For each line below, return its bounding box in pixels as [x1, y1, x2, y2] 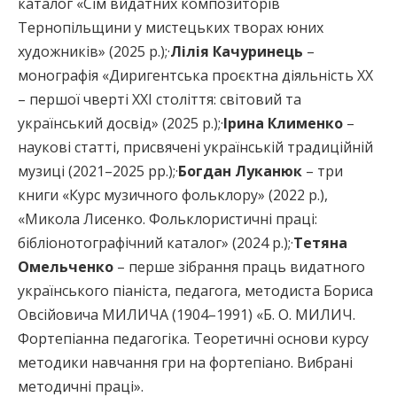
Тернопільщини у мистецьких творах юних [18, 17, 323, 37]
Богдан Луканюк [178, 160, 302, 181]
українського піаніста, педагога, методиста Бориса [18, 280, 373, 300]
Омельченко [18, 256, 113, 276]
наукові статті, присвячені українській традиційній [18, 136, 373, 157]
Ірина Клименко [223, 113, 343, 133]
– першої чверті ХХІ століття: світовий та [18, 89, 301, 109]
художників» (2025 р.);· [18, 41, 170, 61]
